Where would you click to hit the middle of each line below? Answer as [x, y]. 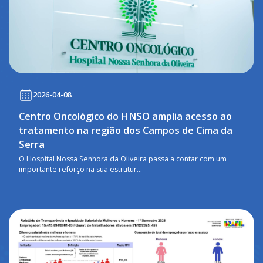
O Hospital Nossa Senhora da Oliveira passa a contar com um [122, 159]
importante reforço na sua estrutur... [80, 170]
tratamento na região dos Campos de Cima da [125, 130]
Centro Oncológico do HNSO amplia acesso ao [125, 116]
